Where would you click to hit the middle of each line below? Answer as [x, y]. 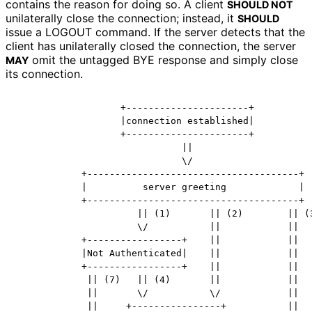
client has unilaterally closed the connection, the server [151, 46]
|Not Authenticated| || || [157, 253]
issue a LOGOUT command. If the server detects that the [155, 32]
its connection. [44, 73]
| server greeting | [159, 187]
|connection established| [134, 120]
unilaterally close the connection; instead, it [122, 18]
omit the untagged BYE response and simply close [163, 60]
